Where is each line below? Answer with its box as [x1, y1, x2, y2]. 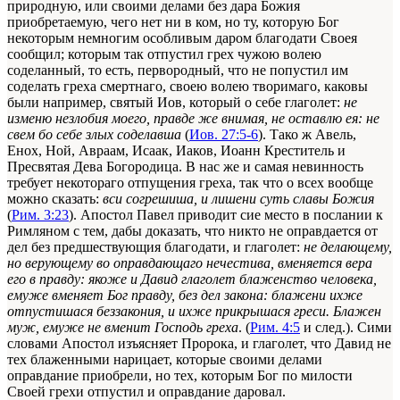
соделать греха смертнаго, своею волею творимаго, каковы [7, 78, 368, 94]
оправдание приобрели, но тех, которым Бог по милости [7, 367, 353, 383]
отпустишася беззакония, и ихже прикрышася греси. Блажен [7, 303, 381, 319]
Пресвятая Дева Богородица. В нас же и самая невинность [7, 158, 363, 174]
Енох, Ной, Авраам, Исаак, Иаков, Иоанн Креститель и [7, 142, 346, 158]
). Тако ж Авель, [258, 126, 356, 142]
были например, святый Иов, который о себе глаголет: [7, 94, 344, 110]
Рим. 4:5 [250, 319, 300, 335]
